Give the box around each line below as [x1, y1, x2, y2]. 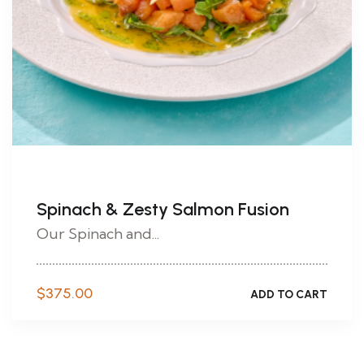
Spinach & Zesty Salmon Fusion [37, 198, 289, 220]
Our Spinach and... [37, 224, 159, 243]
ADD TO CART [250, 287, 327, 301]
